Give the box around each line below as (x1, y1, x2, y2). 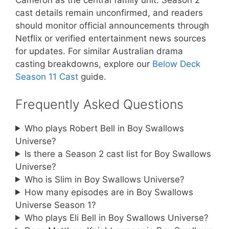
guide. (78, 72, 106, 82)
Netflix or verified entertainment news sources (15, 33, 206, 44)
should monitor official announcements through (15, 20, 209, 31)
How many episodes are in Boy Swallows (25, 187, 194, 197)
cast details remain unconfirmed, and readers (15, 8, 203, 18)
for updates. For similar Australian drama (15, 46, 183, 57)
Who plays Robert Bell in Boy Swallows (25, 123, 185, 133)
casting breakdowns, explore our (15, 59, 152, 70)
